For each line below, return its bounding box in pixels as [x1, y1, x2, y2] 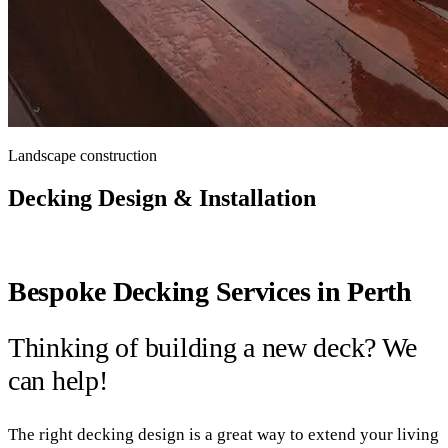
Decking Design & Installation [8, 184, 316, 211]
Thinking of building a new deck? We [8, 332, 418, 364]
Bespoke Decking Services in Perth [8, 275, 412, 307]
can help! [8, 365, 108, 397]
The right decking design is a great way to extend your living [8, 425, 439, 445]
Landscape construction [8, 147, 157, 164]
